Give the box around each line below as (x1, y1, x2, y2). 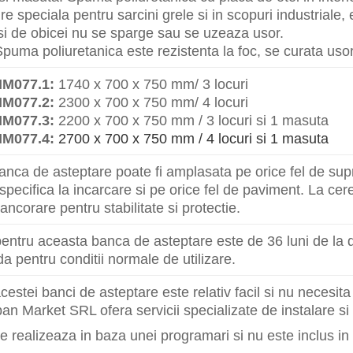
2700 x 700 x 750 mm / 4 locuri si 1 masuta (54, 129, 329, 147)
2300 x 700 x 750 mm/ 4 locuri (54, 93, 249, 110)
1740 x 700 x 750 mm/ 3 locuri (54, 75, 249, 92)
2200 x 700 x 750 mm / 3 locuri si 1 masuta (54, 111, 329, 128)
